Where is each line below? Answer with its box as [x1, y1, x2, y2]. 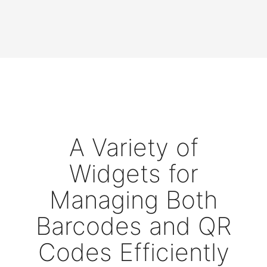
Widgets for [69, 158, 198, 188]
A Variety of [69, 132, 198, 162]
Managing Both [49, 184, 218, 215]
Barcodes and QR [36, 210, 231, 241]
